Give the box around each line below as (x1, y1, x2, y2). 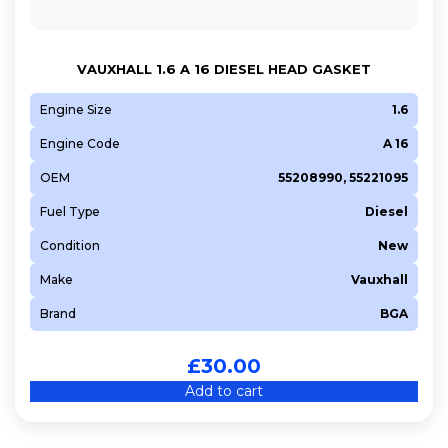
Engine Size (40, 101, 112, 117)
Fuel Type (40, 203, 100, 219)
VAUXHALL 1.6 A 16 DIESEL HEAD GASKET (77, 60, 371, 77)
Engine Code (40, 135, 120, 151)
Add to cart (185, 381, 263, 400)
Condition (40, 237, 100, 253)
